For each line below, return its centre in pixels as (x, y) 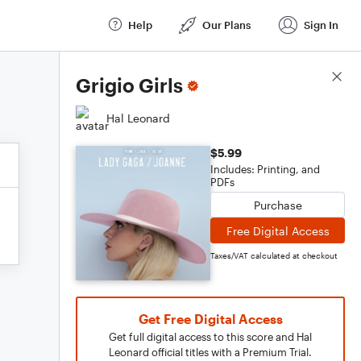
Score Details (309, 77)
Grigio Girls (129, 85)
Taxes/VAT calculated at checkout (274, 255)
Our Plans (226, 25)
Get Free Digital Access (210, 319)
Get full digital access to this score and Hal (210, 337)
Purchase (278, 205)
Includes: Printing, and (265, 169)
